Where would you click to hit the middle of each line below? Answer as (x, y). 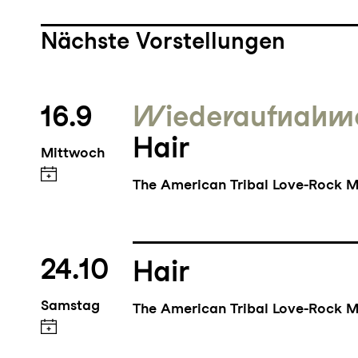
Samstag (70, 305)
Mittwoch (72, 153)
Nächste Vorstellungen (163, 40)
